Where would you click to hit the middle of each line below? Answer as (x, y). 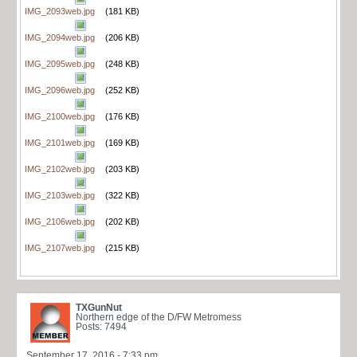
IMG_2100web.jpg (60, 116)
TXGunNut (99, 307)
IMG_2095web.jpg (60, 63)
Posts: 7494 (101, 326)
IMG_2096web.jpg (60, 90)
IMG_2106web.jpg (60, 221)
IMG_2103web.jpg (60, 195)
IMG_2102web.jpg (60, 169)
